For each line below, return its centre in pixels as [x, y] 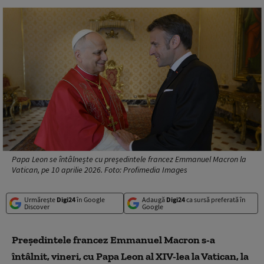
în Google [90, 199]
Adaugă [154, 199]
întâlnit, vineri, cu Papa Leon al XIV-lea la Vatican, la [130, 256]
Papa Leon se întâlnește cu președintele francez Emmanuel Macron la [129, 159]
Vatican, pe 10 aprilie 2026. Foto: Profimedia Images [100, 169]
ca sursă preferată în [215, 199]
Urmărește [40, 199]
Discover [37, 206]
